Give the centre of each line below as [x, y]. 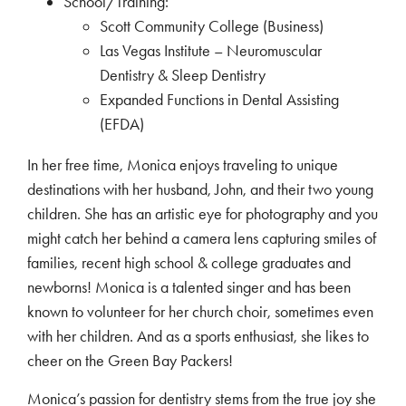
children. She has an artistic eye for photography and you [203, 214]
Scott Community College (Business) [212, 27]
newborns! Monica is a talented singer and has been [189, 288]
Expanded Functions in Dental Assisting [219, 100]
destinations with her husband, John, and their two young [200, 190]
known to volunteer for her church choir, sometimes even [200, 312]
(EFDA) [122, 125]
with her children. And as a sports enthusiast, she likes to [198, 337]
